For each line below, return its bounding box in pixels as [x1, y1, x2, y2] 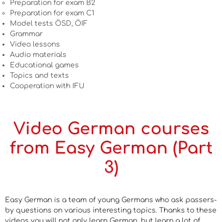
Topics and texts [10, 72, 69, 80]
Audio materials [10, 51, 66, 59]
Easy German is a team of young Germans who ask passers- [5, 196, 217, 204]
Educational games [10, 61, 79, 69]
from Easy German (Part [9, 139, 213, 158]
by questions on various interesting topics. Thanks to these [5, 206, 217, 214]
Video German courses [13, 120, 209, 139]
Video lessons [10, 41, 60, 49]
